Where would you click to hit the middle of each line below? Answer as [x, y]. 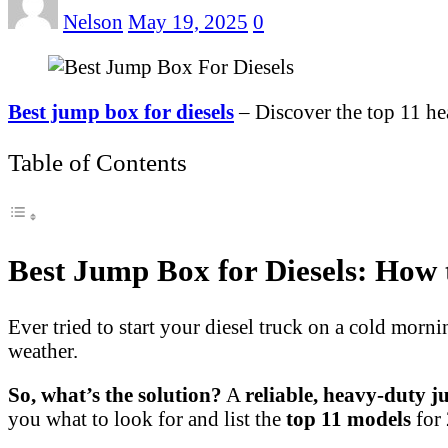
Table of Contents [97, 162]
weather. [43, 350]
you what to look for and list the [147, 419]
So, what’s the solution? [115, 395]
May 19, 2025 [188, 22]
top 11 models [348, 419]
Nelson [93, 22]
